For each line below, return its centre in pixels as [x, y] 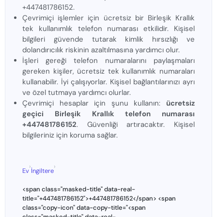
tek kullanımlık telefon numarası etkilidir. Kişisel [108, 29]
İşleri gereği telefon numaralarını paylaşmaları [108, 61]
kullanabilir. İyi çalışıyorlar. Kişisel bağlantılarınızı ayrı [108, 82]
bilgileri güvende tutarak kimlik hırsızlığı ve [108, 39]
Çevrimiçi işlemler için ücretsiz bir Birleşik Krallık [108, 18]
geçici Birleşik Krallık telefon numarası [108, 114]
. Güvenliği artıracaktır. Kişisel [136, 125]
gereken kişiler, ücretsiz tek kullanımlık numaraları [108, 71]
